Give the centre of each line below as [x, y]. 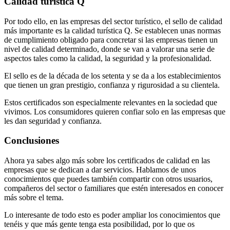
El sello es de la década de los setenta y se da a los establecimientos [112, 75]
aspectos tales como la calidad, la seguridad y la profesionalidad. [108, 58]
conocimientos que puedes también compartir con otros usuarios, [108, 179]
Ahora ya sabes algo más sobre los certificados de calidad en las [107, 161]
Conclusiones [32, 141]
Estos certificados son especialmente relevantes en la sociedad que [111, 102]
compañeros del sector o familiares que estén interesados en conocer [114, 188]
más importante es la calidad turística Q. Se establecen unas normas [112, 30]
